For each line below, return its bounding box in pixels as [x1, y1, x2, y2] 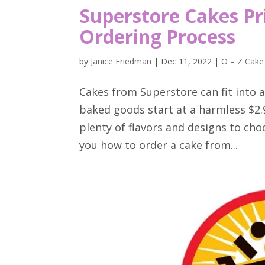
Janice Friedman [91, 56, 152, 67]
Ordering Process [79, 24, 236, 49]
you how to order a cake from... [79, 138, 238, 152]
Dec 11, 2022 [161, 56, 212, 67]
